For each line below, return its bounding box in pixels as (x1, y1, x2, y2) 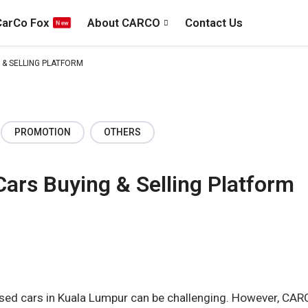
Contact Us (185, 16, 243, 30)
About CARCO (87, 16, 160, 30)
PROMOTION (14, 126, 71, 137)
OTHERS (104, 126, 141, 137)
